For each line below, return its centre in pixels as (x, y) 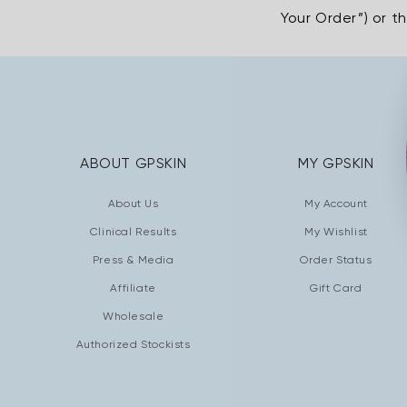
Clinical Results (133, 232)
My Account (336, 203)
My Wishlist (336, 232)
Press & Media (133, 260)
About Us (133, 203)
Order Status (336, 260)
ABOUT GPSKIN (134, 163)
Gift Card (336, 288)
